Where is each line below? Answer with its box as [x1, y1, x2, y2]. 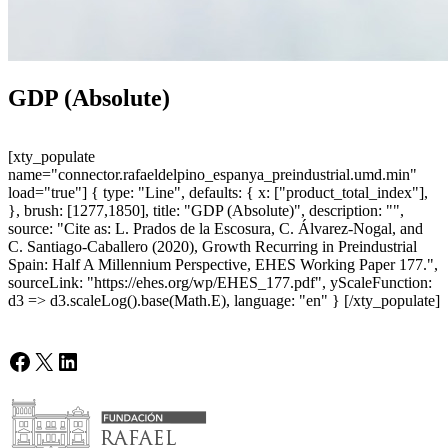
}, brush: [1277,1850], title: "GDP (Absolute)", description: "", [8, 202, 404, 220]
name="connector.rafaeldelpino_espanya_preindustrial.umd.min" [8, 166, 417, 184]
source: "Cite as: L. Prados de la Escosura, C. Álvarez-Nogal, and [8, 220, 423, 238]
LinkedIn [55, 347, 144, 374]
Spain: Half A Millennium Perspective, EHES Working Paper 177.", [8, 256, 438, 274]
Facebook [7, 347, 101, 374]
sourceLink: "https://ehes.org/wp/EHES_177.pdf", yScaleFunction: [8, 274, 432, 292]
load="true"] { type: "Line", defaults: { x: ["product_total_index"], [8, 184, 428, 202]
